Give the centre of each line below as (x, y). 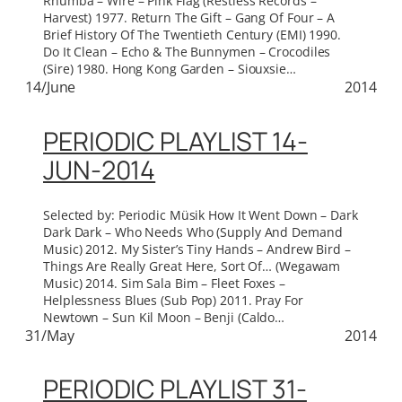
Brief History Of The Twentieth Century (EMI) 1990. (192, 35)
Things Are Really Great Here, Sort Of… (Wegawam (192, 266)
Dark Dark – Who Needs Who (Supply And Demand (193, 232)
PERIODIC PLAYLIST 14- (175, 142)
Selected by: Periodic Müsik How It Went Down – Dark (201, 214)
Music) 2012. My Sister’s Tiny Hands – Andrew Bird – (197, 249)
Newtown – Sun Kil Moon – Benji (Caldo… (164, 317)
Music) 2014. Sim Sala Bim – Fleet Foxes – (164, 283)
